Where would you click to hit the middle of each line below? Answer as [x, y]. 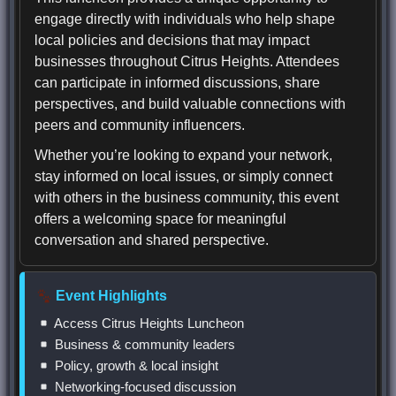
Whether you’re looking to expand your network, [184, 156]
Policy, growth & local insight [135, 366]
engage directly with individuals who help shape [185, 19]
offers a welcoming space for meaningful [161, 219]
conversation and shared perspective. [152, 240]
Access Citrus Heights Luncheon [148, 324]
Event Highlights [110, 296]
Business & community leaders [144, 345]
